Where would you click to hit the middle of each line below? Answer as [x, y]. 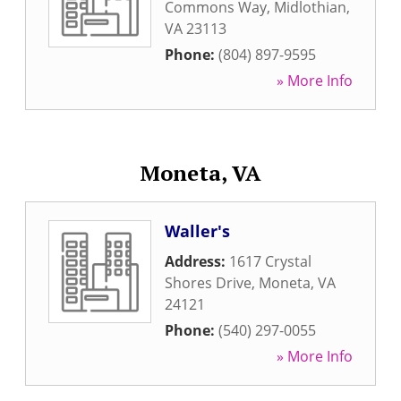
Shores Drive [208, 283]
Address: [197, 261]
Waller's [197, 231]
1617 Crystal [270, 261]
